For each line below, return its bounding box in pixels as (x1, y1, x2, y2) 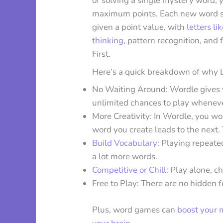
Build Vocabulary (92, 137, 158, 149)
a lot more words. (92, 151, 158, 163)
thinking (92, 35, 124, 47)
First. (92, 48, 111, 60)
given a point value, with (92, 21, 185, 33)
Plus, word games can (92, 204, 176, 216)
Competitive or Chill (92, 164, 167, 176)
